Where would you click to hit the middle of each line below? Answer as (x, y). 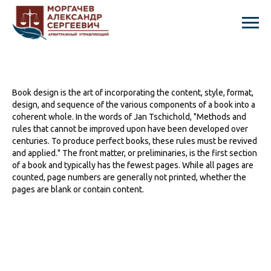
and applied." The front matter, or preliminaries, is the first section (135, 153)
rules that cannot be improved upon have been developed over (130, 129)
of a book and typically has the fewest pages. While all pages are (133, 165)
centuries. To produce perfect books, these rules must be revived (135, 141)
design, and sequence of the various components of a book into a (134, 105)
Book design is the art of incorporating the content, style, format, (133, 93)
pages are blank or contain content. (78, 189)
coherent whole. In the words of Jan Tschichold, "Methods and (129, 117)
